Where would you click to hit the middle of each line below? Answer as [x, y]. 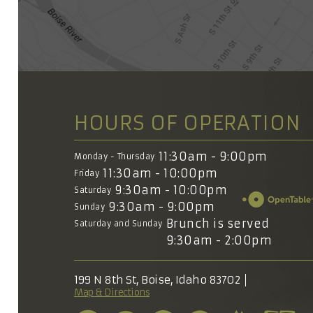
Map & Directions [112, 292]
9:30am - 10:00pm [171, 190]
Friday [87, 173]
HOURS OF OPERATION [187, 123]
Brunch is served [218, 223]
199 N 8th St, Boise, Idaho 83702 [157, 279]
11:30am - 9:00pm [213, 156]
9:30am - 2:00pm [219, 240]
